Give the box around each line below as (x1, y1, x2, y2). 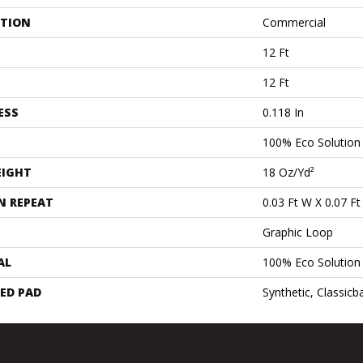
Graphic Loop (263, 224, 333, 240)
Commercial (263, 15, 326, 30)
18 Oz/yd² (263, 164, 314, 180)
